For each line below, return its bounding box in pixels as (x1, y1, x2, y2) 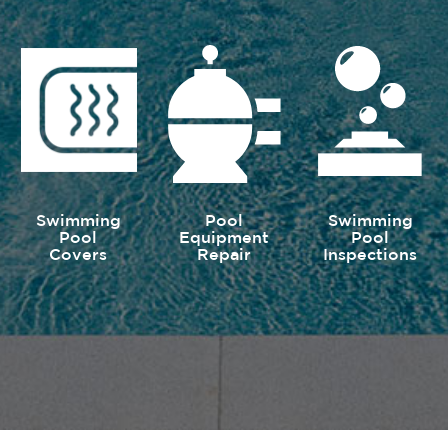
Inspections (323, 247, 417, 263)
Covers (49, 247, 107, 263)
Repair (197, 247, 251, 263)
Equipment (179, 230, 269, 246)
